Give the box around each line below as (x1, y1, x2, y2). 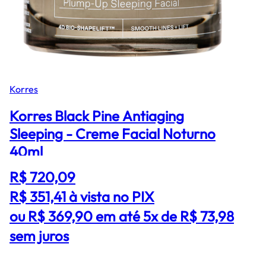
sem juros (9, 226, 69, 245)
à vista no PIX (69, 187, 154, 205)
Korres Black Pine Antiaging (9, 106, 184, 125)
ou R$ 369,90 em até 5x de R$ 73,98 (9, 207, 234, 225)
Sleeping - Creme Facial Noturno (9, 124, 216, 142)
